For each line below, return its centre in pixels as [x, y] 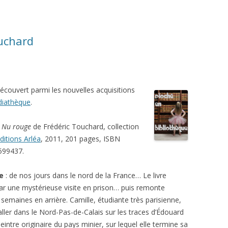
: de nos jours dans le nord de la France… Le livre [85, 175]
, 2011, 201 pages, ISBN [80, 139]
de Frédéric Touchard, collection [85, 126]
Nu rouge [16, 126]
